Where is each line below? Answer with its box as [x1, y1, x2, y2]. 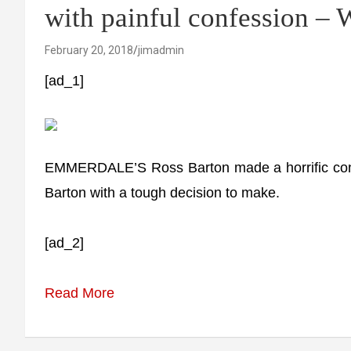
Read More [45, 285, 114, 301]
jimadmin [138, 44, 184, 56]
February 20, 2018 [45, 44, 133, 56]
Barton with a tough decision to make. [45, 185, 280, 201]
